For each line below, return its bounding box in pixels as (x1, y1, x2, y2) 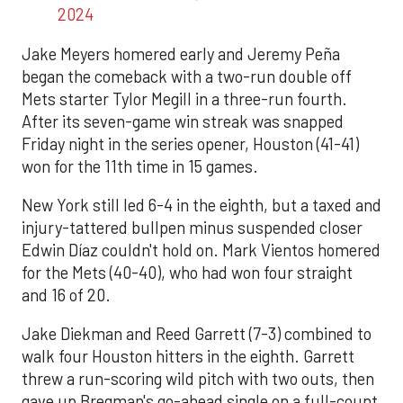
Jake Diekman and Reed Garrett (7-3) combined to (22, 324, 372, 345)
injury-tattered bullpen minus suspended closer (22, 217, 363, 237)
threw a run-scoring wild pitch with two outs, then (22, 369, 374, 390)
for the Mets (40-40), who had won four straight (22, 262, 353, 282)
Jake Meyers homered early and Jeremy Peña (22, 43, 340, 64)
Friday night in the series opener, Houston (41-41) (22, 133, 359, 154)
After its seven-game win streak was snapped (22, 111, 344, 131)
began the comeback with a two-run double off (22, 66, 352, 86)
